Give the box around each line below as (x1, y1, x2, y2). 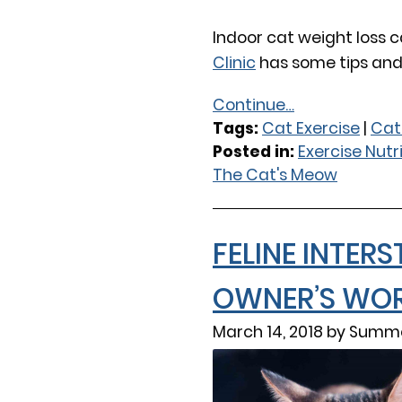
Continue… (213, 93, 294, 116)
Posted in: (213, 140, 298, 162)
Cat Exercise (262, 117, 360, 139)
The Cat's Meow (213, 163, 337, 186)
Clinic (213, 51, 256, 74)
